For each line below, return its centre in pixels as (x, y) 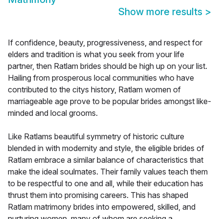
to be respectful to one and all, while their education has (106, 184)
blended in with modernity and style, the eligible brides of (106, 148)
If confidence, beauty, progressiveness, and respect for (105, 43)
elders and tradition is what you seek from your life (96, 55)
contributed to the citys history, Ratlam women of (94, 90)
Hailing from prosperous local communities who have (101, 78)
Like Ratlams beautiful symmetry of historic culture (96, 137)
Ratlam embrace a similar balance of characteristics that (106, 160)
